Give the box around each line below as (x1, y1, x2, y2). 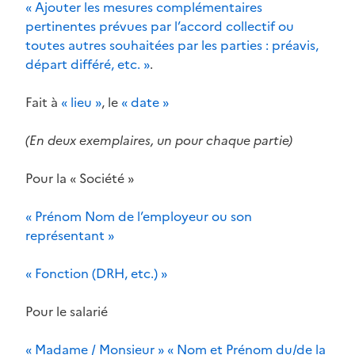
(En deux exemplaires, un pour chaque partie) (25, 130, 292, 150)
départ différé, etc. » (25, 54, 150, 74)
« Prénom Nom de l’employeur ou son (25, 206, 252, 226)
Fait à (25, 92, 61, 112)
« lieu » (61, 92, 101, 112)
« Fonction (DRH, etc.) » (25, 263, 167, 283)
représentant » (25, 225, 114, 245)
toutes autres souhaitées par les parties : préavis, (25, 35, 319, 55)
